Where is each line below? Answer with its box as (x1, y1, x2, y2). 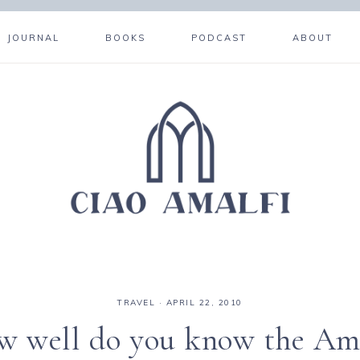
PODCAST (190, 32, 247, 43)
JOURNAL (7, 32, 60, 43)
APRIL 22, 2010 (166, 297, 243, 308)
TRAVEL (117, 297, 156, 308)
